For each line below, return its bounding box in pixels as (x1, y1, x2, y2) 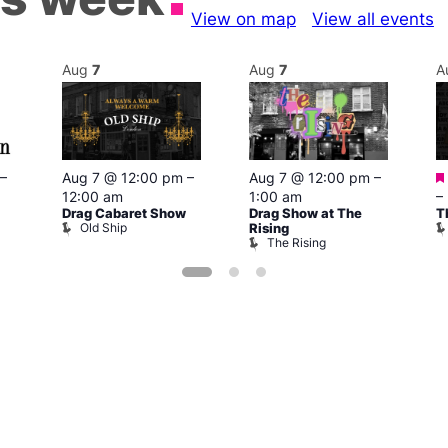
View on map (190, 8, 296, 30)
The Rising (267, 235, 326, 251)
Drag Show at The (249, 206, 362, 222)
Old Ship (80, 220, 127, 236)
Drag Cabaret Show (62, 206, 186, 222)
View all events (311, 8, 434, 30)
